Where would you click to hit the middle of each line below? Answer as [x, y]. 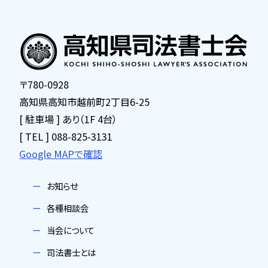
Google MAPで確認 [61, 153]
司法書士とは [71, 252]
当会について [70, 230]
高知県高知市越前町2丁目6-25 [85, 101]
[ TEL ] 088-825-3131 [66, 136]
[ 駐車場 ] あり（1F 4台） [68, 119]
